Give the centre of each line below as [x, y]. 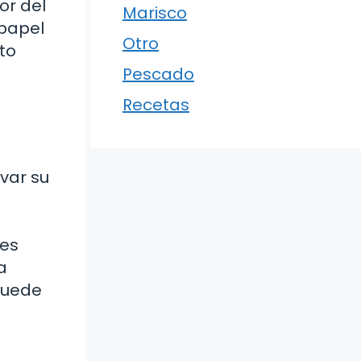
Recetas [156, 105]
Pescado [158, 75]
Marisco [155, 13]
